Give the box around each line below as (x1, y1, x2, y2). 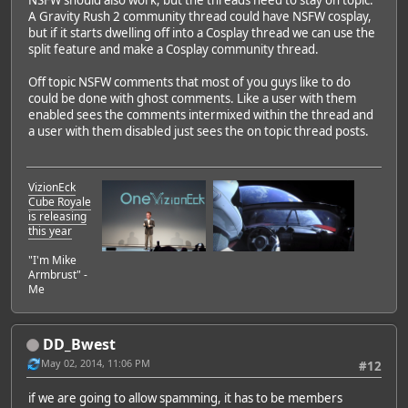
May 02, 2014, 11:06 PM (41, 356, 150, 371)
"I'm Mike (28, 251, 76, 268)
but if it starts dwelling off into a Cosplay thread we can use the (28, 25, 375, 42)
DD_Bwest (43, 333, 116, 354)
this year (28, 222, 72, 239)
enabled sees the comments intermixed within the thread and (28, 107, 373, 124)
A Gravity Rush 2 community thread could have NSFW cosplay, (28, 8, 372, 25)
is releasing (28, 208, 87, 224)
